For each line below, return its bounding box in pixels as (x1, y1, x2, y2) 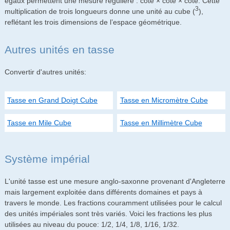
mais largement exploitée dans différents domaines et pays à (4, 188, 202, 197)
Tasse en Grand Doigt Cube (7, 96, 98, 105)
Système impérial (4, 152, 90, 165)
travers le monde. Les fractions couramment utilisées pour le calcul (4, 199, 222, 207)
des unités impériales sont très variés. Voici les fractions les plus (4, 209, 212, 218)
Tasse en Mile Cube (7, 119, 72, 127)
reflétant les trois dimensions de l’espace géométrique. (4, 17, 182, 26)
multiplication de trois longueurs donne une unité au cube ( (4, 7, 195, 15)
